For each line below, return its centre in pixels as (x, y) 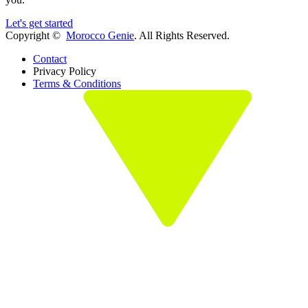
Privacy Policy (65, 71)
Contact (50, 59)
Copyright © (36, 36)
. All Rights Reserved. (182, 36)
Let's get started (39, 23)
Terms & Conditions (77, 84)
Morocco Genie (100, 36)
